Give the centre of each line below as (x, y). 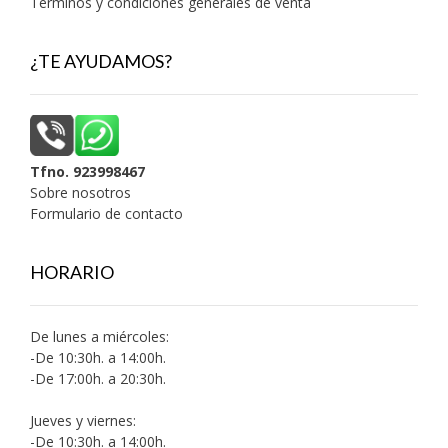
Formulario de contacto (106, 213)
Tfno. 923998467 (87, 171)
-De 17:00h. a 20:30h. (98, 378)
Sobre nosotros (80, 192)
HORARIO (72, 271)
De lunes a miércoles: (99, 336)
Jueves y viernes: (83, 420)
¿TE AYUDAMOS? (101, 61)
